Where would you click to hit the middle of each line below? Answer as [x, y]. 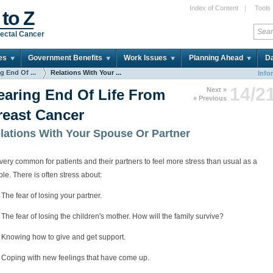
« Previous [210, 98]
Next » [217, 90]
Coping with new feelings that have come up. [75, 257]
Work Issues [145, 58]
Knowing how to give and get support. [63, 237]
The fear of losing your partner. [51, 195]
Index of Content [214, 8]
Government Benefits [65, 58]
